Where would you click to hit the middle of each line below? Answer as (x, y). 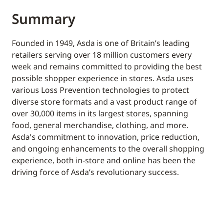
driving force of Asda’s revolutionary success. (95, 172)
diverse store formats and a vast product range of (104, 102)
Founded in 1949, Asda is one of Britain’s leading (101, 43)
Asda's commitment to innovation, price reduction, (106, 137)
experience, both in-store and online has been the (104, 160)
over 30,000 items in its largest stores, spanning (100, 113)
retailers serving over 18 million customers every (102, 55)
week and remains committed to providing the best (107, 66)
